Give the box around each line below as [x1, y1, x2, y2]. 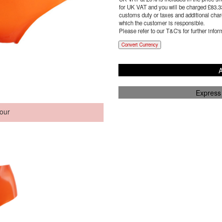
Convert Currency [121, 41, 158, 48]
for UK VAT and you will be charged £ [118, 3, 211, 11]
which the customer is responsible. [118, 19, 205, 27]
